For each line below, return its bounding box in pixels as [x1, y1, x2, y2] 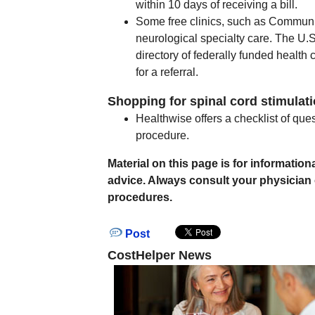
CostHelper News [108, 248, 212, 262]
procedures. [108, 191, 172, 203]
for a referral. [136, 66, 198, 78]
